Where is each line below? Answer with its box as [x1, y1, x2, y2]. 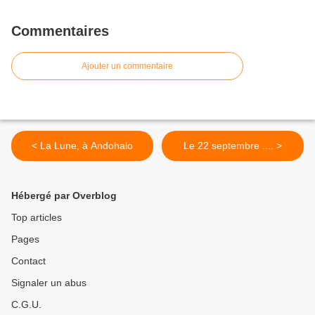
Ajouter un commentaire [82, 61, 173, 72]
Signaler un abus [11, 277, 86, 289]
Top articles [11, 212, 62, 224]
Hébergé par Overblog [11, 190, 117, 202]
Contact [11, 255, 46, 267]
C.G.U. [11, 299, 41, 311]
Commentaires [11, 23, 109, 39]
